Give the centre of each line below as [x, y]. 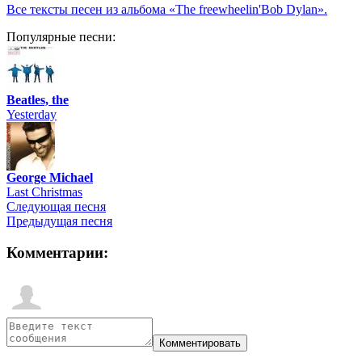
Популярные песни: [61, 37]
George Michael [50, 178]
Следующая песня [56, 207]
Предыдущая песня [59, 221]
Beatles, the [38, 100]
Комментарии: [57, 253]
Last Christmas [44, 192]
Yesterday [32, 115]
